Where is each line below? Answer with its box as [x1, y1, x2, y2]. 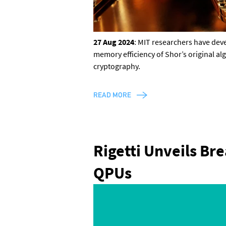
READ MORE [93, 90, 131, 99]
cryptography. [93, 61, 140, 71]
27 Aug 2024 [93, 36, 134, 47]
